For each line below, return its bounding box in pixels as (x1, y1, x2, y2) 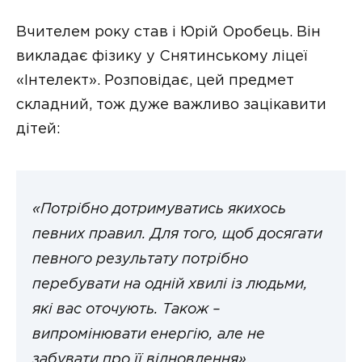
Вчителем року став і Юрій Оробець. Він (16, 25, 321, 39)
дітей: (16, 122, 61, 136)
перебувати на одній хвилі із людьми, (32, 278, 308, 293)
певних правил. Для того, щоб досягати (32, 228, 322, 242)
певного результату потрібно (32, 253, 248, 267)
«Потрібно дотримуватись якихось (32, 203, 286, 217)
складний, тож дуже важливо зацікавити (16, 98, 326, 112)
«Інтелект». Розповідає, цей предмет (16, 74, 294, 87)
